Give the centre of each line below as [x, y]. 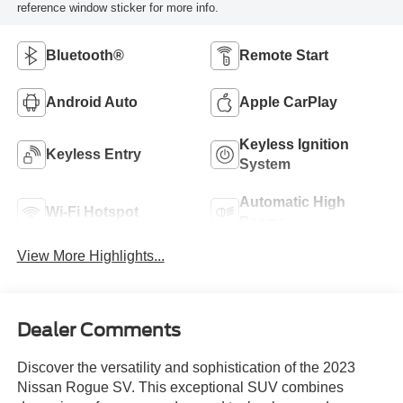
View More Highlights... [90, 256]
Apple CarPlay [288, 103]
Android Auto [91, 103]
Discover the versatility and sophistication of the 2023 [186, 367]
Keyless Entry [93, 155]
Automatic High [292, 202]
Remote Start [284, 56]
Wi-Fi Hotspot [92, 212]
